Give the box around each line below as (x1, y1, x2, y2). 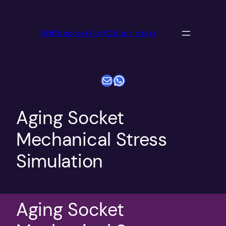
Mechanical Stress (16, 128, 167, 152)
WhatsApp (112, 72, 172, 88)
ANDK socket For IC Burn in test (40, 28, 156, 39)
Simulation (16, 149, 103, 174)
